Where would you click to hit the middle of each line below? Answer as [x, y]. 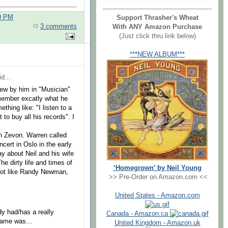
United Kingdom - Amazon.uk [157, 223]
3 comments [59, 26]
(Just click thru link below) [157, 36]
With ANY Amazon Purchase [157, 27]
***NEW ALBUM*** [157, 54]
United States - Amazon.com [157, 195]
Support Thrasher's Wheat [157, 18]
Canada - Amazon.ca [138, 213]
